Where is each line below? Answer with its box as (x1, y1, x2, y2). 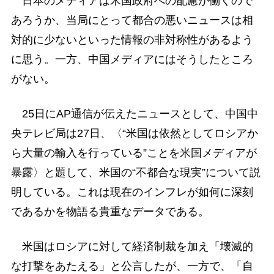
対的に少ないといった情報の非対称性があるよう (10, 33, 253, 46)
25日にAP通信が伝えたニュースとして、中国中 (10, 107, 258, 120)
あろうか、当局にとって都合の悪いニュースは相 (10, 13, 253, 26)
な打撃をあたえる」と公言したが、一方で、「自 (10, 260, 253, 273)
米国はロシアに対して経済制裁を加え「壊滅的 (10, 240, 253, 253)
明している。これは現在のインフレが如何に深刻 (10, 185, 253, 198)
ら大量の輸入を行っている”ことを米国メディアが (10, 146, 257, 159)
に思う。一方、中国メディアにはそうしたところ (10, 53, 253, 65)
